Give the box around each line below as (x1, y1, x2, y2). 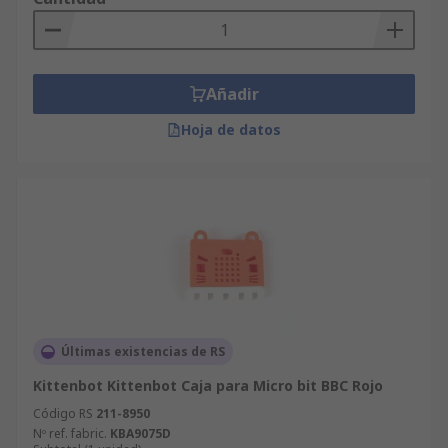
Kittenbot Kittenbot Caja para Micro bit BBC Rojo (33, 376, 383, 395)
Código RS (33, 405, 93, 422)
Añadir (205, 83, 259, 105)
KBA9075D (110, 425, 171, 442)
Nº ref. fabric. (33, 425, 107, 442)
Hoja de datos (181, 120, 281, 139)
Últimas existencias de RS (61, 343, 225, 360)
